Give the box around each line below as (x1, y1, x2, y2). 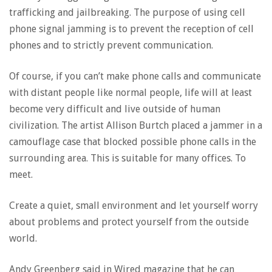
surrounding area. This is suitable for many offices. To (9, 152, 246, 164)
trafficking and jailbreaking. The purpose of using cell (9, 7, 245, 18)
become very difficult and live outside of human (9, 103, 220, 115)
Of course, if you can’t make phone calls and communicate (9, 70, 261, 82)
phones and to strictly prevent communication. (9, 39, 213, 51)
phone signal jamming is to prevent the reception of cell (9, 23, 254, 35)
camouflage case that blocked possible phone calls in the (9, 136, 256, 148)
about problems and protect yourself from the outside (9, 216, 249, 228)
